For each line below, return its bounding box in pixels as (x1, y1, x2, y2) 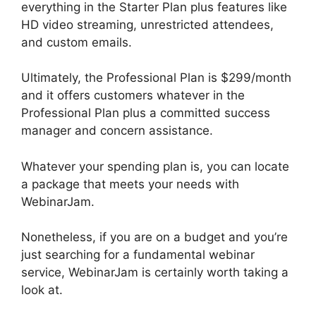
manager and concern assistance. (21, 123, 213, 138)
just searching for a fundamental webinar (21, 248, 255, 262)
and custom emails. (21, 35, 132, 49)
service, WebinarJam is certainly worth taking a (21, 265, 288, 280)
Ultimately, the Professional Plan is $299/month (21, 71, 291, 85)
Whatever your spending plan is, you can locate (21, 159, 289, 174)
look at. (21, 283, 63, 298)
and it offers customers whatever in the (21, 88, 245, 103)
